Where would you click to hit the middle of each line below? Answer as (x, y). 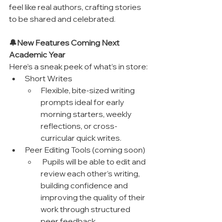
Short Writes (49, 78)
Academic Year (37, 54)
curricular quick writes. (81, 138)
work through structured (86, 209)
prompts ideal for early (83, 102)
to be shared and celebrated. (62, 19)
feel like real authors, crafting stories (76, 7)
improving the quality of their (94, 197)
